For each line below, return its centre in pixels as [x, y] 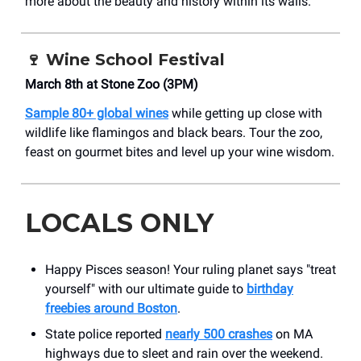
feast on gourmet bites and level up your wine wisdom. [180, 151]
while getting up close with [245, 113]
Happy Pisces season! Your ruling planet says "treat [191, 269]
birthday [270, 288]
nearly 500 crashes [219, 334]
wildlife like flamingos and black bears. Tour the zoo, [174, 132]
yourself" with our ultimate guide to [146, 288]
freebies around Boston [111, 308]
